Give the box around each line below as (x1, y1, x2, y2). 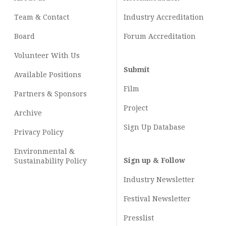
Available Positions (14, 71, 81, 79)
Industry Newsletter (124, 176, 195, 184)
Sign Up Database (124, 123, 185, 132)
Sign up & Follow (124, 156, 185, 165)
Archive (14, 109, 42, 118)
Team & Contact (14, 13, 69, 22)
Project (124, 104, 148, 112)
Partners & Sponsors (14, 90, 87, 98)
